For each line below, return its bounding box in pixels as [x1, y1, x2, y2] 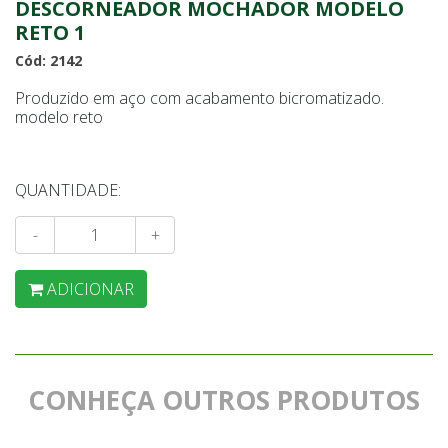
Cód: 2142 [15, 51, 82, 70]
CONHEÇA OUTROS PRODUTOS [28, 382, 420, 418]
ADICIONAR [47, 278, 134, 300]
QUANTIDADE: [15, 179, 121, 201]
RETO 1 [15, 19, 85, 46]
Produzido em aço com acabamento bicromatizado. [15, 87, 384, 109]
